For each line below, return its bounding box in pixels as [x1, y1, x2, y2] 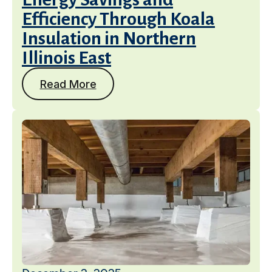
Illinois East [22, 48, 111, 67]
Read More [39, 77, 97, 90]
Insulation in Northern [22, 29, 196, 48]
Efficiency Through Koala [22, 9, 215, 29]
